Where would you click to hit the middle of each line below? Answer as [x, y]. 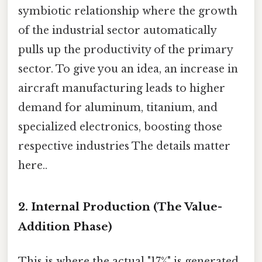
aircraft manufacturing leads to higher [122, 89]
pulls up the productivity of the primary [125, 50]
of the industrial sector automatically [117, 31]
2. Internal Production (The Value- [120, 206]
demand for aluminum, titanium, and [118, 108]
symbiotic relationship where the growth [128, 11]
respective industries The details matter [124, 146]
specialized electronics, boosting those [120, 127]
